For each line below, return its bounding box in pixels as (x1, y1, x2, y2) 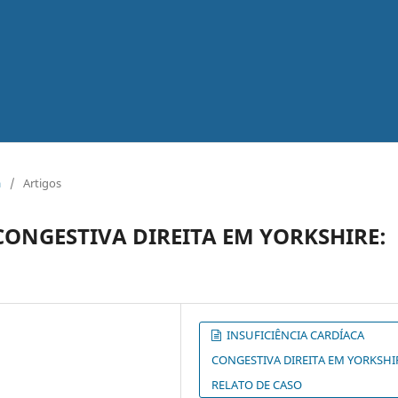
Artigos (23, 174, 61, 191)
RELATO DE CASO (211, 376, 303, 393)
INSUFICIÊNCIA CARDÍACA (224, 326, 365, 343)
